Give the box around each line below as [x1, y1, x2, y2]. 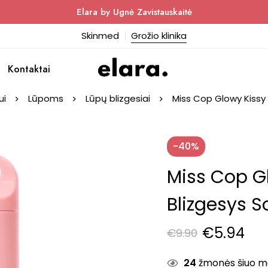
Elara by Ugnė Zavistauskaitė [76, 5, 192, 19]
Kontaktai [8, 62, 50, 76]
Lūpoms [28, 92, 63, 105]
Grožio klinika [131, 29, 187, 42]
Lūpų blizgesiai [86, 92, 150, 105]
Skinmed [81, 29, 119, 42]
